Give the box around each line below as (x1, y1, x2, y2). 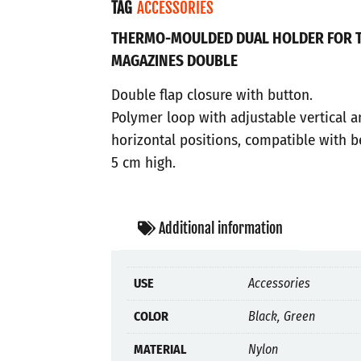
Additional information (156, 219, 284, 238)
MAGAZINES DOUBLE (111, 52, 238, 70)
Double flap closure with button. (111, 85, 313, 105)
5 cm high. (111, 153, 176, 172)
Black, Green (248, 308, 315, 324)
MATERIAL (134, 341, 186, 357)
